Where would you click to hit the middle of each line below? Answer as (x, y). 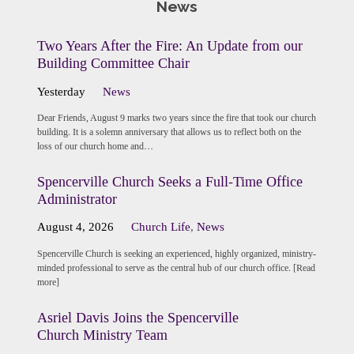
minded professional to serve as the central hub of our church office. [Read (176, 267)
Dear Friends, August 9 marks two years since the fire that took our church (176, 117)
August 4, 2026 (75, 227)
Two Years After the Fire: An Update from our (169, 46)
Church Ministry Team (102, 335)
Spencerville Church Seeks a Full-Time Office (169, 182)
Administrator (77, 200)
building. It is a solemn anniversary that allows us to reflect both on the (169, 132)
